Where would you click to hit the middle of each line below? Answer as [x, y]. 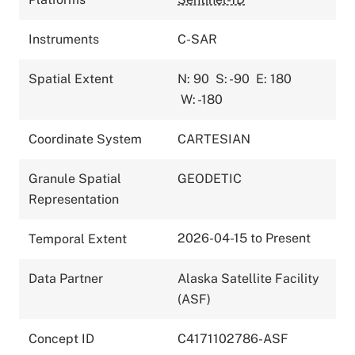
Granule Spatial [75, 178]
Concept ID [61, 338]
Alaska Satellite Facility [248, 278]
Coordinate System [85, 139]
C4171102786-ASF [233, 338]
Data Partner [66, 278]
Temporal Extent [78, 239]
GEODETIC [210, 178]
